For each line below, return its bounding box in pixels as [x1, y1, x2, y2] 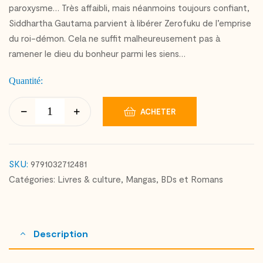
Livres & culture [58, 174, 121, 185]
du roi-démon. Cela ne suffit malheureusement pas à [9, 32, 220, 43]
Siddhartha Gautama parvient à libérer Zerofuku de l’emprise [9, 17, 251, 28]
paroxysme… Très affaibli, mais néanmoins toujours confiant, [9, 2, 249, 13]
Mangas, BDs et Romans [126, 174, 223, 185]
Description [33, 228, 88, 240]
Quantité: [9, 75, 43, 86]
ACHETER [140, 106, 176, 116]
